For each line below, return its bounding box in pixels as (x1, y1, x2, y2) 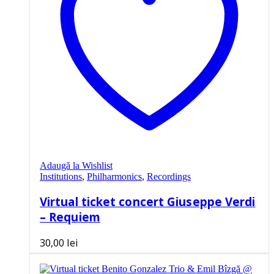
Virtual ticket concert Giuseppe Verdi (40, 193, 256, 209)
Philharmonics (87, 171, 142, 182)
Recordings (147, 171, 191, 182)
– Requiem (40, 209, 100, 224)
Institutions (40, 171, 82, 182)
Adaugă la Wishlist (40, 160, 113, 171)
